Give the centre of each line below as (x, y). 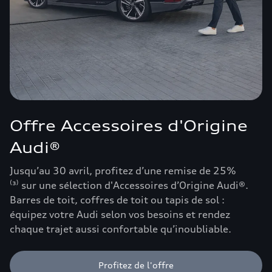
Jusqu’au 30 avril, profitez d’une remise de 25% (123, 171)
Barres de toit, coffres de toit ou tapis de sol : (117, 200)
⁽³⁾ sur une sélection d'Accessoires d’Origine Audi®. (129, 185)
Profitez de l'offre (136, 265)
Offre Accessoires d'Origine (129, 126)
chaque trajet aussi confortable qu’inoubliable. (121, 229)
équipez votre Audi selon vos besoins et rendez (120, 214)
